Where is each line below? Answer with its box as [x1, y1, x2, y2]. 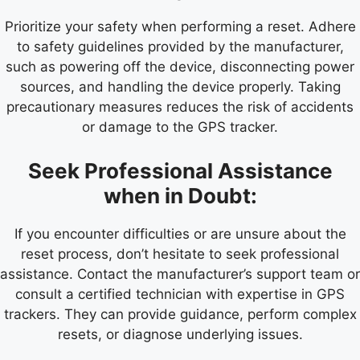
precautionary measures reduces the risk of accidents [6, 99, 354, 116]
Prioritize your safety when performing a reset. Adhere [4, 18, 356, 35]
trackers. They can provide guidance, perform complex [3, 305, 357, 322]
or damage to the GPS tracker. [82, 119, 278, 136]
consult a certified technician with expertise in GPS [15, 285, 345, 302]
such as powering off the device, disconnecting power [6, 59, 354, 76]
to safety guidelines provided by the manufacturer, [16, 39, 344, 55]
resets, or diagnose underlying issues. [57, 325, 303, 342]
